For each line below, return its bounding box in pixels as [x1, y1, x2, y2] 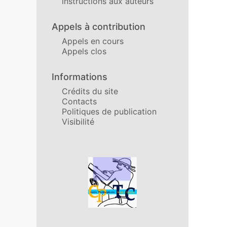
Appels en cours [62, 36, 124, 46]
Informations [52, 71, 107, 82]
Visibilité [62, 117, 94, 127]
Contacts [62, 96, 97, 106]
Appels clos [62, 46, 106, 56]
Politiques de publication [62, 106, 157, 117]
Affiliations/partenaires [51, 157, 152, 167]
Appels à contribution [52, 21, 145, 32]
